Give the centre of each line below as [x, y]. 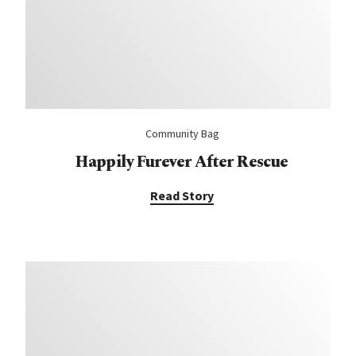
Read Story [182, 195]
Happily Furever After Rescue [182, 162]
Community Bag [182, 133]
